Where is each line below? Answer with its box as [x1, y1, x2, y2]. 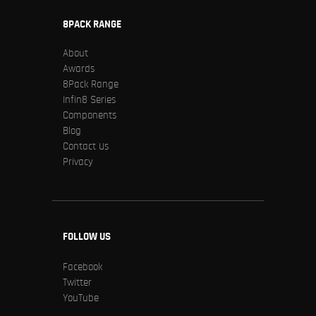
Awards [63, 63, 95, 75]
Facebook [63, 261, 102, 272]
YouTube [63, 292, 99, 303]
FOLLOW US [63, 231, 111, 243]
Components [63, 110, 116, 121]
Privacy [63, 157, 93, 168]
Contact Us [63, 141, 109, 152]
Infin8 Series [63, 95, 116, 106]
